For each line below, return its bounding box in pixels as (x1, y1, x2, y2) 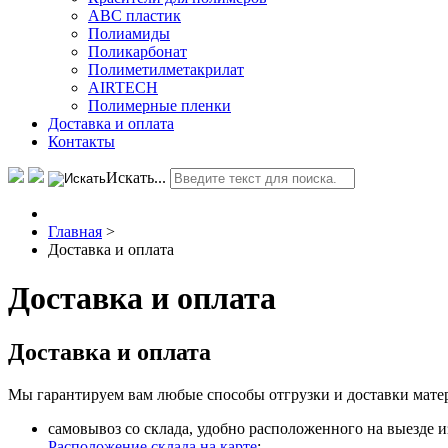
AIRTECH (88, 78, 158, 96)
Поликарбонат (88, 42, 187, 60)
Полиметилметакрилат (88, 60, 244, 78)
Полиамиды (88, 24, 170, 42)
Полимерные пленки (88, 96, 231, 114)
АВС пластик (88, 6, 181, 24)
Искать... (106, 168, 166, 186)
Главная (48, 222, 102, 240)
